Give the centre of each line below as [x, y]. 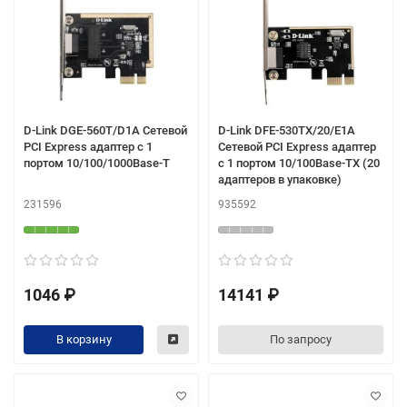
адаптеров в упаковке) [280, 179]
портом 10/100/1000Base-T [97, 163]
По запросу [301, 340]
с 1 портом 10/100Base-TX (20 [299, 163]
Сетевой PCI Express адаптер [297, 146]
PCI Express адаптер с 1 [88, 146]
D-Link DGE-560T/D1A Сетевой [105, 130]
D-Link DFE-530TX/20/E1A [287, 130]
